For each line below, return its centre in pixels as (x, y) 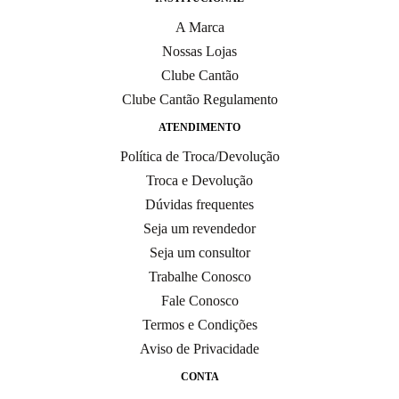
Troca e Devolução (199, 180)
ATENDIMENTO (199, 127)
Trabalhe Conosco (199, 277)
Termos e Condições (199, 325)
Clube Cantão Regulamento (199, 99)
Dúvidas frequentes (199, 204)
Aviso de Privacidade (199, 349)
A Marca (199, 27)
